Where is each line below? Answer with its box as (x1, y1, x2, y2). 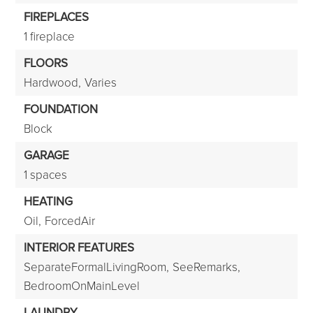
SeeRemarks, (173, 259, 241, 275)
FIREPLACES (24, 8, 89, 25)
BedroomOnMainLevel (24, 277, 140, 293)
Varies (85, 74, 117, 90)
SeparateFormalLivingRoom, (24, 259, 170, 275)
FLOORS (24, 54, 68, 71)
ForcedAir (45, 212, 96, 228)
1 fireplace (24, 28, 75, 44)
